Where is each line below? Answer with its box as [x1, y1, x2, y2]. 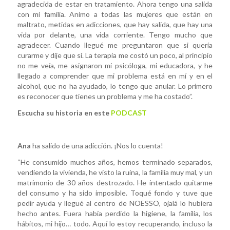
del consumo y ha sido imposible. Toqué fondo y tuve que [17, 188, 213, 197]
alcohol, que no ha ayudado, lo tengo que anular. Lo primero [17, 82, 213, 91]
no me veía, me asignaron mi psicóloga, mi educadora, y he [17, 61, 213, 70]
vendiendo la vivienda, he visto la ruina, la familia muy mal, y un [17, 167, 213, 177]
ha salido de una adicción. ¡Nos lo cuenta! [30, 141, 163, 150]
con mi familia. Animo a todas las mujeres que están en [17, 10, 213, 19]
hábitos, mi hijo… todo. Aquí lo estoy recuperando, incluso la [17, 219, 213, 228]
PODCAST [110, 108, 147, 118]
